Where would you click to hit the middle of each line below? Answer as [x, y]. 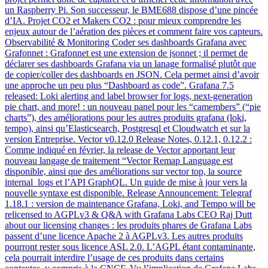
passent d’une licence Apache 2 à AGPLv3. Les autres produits [124, 236]
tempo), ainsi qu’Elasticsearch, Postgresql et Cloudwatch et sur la [127, 128]
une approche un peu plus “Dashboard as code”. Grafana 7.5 [119, 85]
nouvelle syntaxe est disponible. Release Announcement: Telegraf [128, 193]
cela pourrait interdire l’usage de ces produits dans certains [114, 257]
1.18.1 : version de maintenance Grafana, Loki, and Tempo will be [130, 203]
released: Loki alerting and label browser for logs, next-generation [129, 96]
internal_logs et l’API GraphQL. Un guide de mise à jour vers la [126, 182]
